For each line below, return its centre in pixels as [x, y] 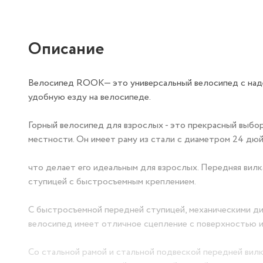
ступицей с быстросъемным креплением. [112, 182]
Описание [66, 49]
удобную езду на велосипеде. [90, 97]
